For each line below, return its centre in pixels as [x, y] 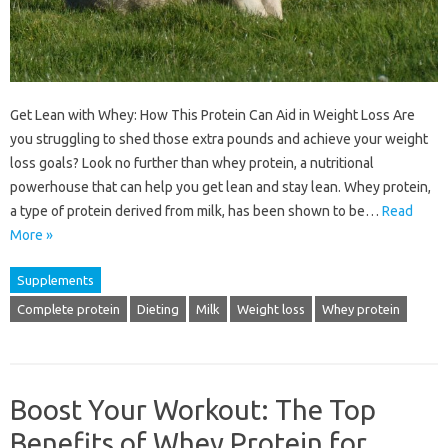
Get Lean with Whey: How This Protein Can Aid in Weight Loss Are [212, 115]
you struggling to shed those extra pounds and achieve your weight [219, 139]
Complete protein [68, 309]
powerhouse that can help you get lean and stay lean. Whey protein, [220, 187]
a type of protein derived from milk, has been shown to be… [196, 211]
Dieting [158, 309]
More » [31, 235]
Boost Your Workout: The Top [193, 410]
